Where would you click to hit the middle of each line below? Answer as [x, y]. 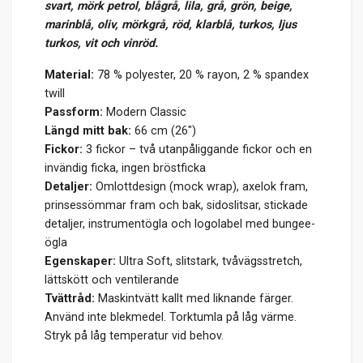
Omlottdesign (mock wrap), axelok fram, [200, 187]
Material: [69, 75]
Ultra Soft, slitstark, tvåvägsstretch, [209, 262]
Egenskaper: [80, 262]
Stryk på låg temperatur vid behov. [134, 336]
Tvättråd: [70, 299]
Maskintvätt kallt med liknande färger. [194, 299]
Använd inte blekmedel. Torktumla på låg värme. [171, 318]
